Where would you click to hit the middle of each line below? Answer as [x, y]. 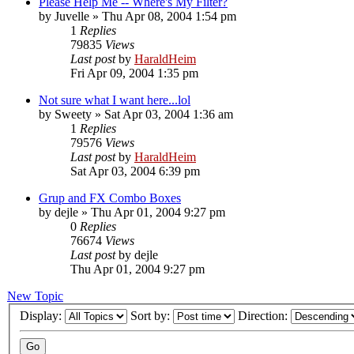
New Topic [35, 296]
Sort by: [152, 316]
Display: [42, 316]
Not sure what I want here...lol [115, 100]
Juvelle [72, 16]
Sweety [73, 114]
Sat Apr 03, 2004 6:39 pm [135, 171]
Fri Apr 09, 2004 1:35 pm [134, 73]
